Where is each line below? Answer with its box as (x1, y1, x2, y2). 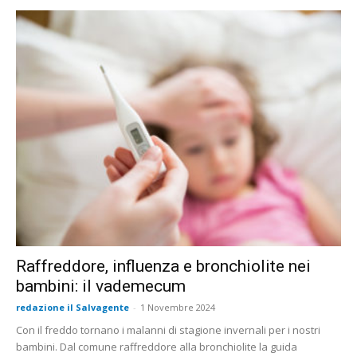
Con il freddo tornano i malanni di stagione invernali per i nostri (16, 322, 320, 337)
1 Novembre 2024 (140, 300, 215, 313)
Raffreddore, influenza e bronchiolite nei (16, 256, 311, 276)
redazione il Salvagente (16, 300, 129, 313)
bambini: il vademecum (16, 276, 186, 296)
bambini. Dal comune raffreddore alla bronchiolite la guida (16, 339, 297, 354)
